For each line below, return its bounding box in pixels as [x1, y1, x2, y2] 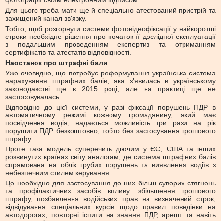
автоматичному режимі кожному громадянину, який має [5, 111, 216, 119]
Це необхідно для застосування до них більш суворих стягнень [5, 179, 216, 187]
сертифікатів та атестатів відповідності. [5, 48, 131, 57]
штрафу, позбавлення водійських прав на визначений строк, [5, 195, 216, 203]
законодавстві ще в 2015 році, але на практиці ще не [5, 85, 216, 93]
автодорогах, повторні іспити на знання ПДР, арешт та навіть [5, 211, 216, 219]
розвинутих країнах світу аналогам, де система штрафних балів [5, 153, 216, 161]
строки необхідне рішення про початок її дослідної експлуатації [5, 33, 216, 41]
